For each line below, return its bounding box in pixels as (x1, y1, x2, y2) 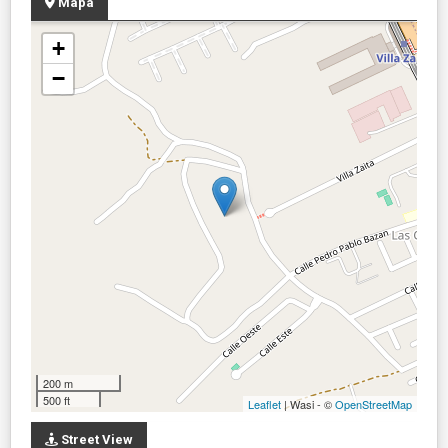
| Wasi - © (281, 395, 335, 412)
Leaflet (248, 395, 281, 412)
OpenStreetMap (335, 395, 412, 412)
